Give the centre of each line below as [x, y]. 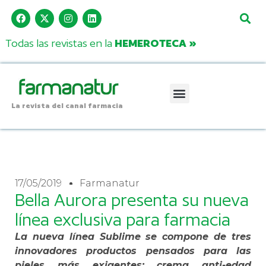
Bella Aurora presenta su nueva [132, 200]
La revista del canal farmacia [67, 105]
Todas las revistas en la [60, 43]
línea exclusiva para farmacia [123, 219]
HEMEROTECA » [155, 43]
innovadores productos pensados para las [133, 251]
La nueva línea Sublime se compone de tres [133, 236]
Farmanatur [110, 183]
